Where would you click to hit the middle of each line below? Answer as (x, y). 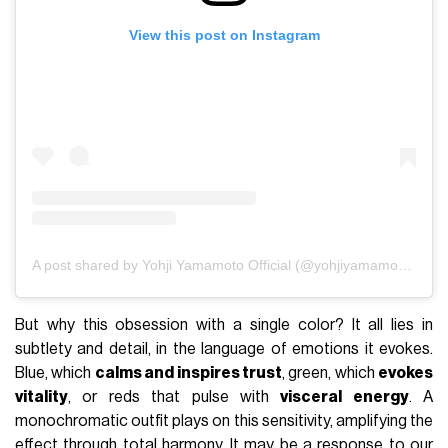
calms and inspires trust (188, 373)
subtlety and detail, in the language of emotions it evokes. (224, 349)
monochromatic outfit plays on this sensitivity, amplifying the (224, 421)
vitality (42, 397)
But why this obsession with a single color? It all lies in (224, 325)
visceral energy (344, 397)
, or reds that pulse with (174, 397)
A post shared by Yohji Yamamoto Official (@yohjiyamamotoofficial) (405, 265)
